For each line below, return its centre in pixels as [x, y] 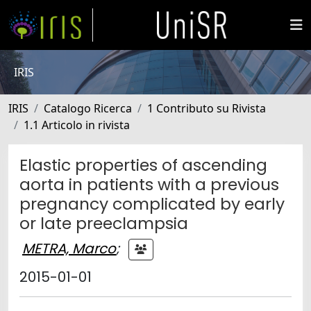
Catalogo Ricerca [88, 108]
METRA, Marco [69, 248]
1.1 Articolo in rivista [77, 125]
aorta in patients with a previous [149, 184]
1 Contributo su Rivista [207, 108]
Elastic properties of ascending [143, 165]
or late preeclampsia [104, 223]
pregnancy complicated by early [152, 204]
